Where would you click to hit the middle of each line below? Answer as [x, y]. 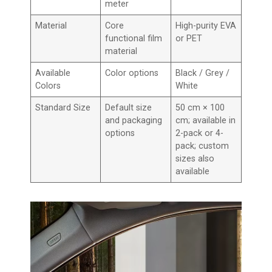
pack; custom [202, 146]
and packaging [134, 120]
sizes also [195, 158]
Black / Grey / [203, 73]
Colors [48, 86]
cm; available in [206, 120]
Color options [132, 73]
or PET [189, 38]
